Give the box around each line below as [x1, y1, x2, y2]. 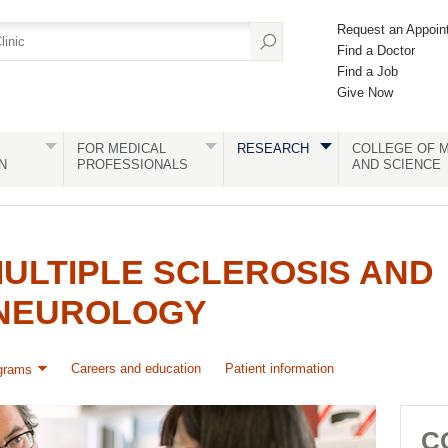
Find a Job [337, 64, 398, 79]
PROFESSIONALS [76, 157, 188, 172]
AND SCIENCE [351, 157, 441, 172]
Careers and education [71, 361, 201, 376]
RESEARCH [236, 141, 309, 156]
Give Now [337, 85, 393, 100]
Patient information [225, 361, 334, 376]
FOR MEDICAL [76, 141, 166, 156]
